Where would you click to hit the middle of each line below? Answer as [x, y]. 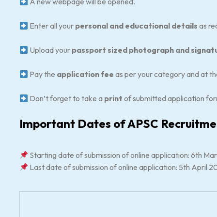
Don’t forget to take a [66, 98]
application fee [85, 74]
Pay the [43, 74]
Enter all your [52, 26]
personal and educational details [137, 26]
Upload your [50, 50]
